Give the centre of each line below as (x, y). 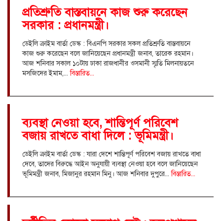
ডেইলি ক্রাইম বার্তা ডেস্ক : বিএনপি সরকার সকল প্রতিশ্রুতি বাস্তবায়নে (106, 43)
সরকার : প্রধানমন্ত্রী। (66, 25)
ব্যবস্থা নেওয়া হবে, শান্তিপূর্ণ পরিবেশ (100, 123)
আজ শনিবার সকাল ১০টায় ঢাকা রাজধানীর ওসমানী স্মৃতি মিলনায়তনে (108, 63)
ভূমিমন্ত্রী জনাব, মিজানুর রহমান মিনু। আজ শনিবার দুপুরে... (97, 174)
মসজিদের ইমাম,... (46, 73)
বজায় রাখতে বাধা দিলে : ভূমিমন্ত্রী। (98, 135)
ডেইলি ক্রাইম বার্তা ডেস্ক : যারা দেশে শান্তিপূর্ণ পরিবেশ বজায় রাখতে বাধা (111, 154)
